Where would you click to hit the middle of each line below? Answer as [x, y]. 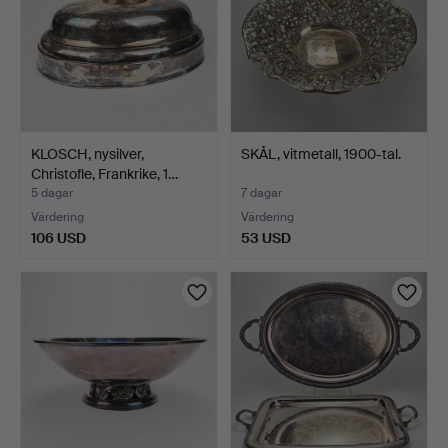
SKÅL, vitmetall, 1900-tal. [321, 153]
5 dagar [52, 192]
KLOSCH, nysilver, [87, 153]
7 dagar [261, 192]
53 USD [266, 237]
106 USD [58, 237]
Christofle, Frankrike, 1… [104, 173]
